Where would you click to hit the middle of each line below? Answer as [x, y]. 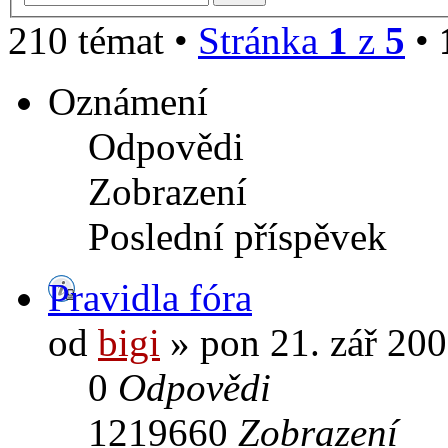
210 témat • [103, 40]
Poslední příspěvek [237, 236]
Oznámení [128, 101]
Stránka [263, 40]
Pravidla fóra [150, 297]
